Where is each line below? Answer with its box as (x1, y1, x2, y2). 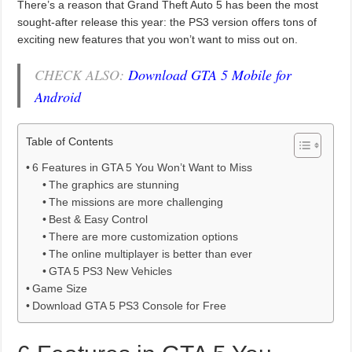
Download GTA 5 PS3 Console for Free (32, 299, 227, 312)
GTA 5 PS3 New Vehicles (49, 264, 173, 277)
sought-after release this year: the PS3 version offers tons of (17, 15, 317, 28)
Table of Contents (26, 135, 114, 148)
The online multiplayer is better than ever (49, 247, 253, 260)
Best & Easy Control (49, 212, 148, 225)
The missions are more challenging (49, 195, 224, 208)
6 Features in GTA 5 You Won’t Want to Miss (32, 160, 253, 174)
